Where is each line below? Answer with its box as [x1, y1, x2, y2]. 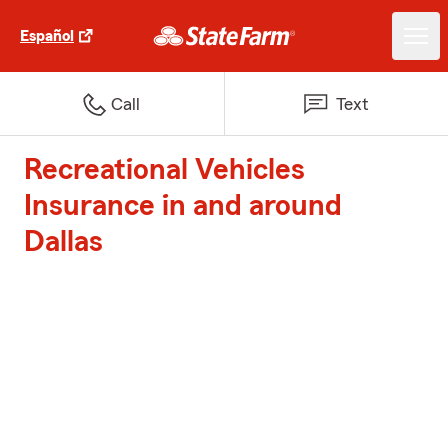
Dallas [24, 227, 103, 257]
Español [20, 28, 74, 44]
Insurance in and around [24, 191, 342, 221]
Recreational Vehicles [24, 155, 305, 185]
